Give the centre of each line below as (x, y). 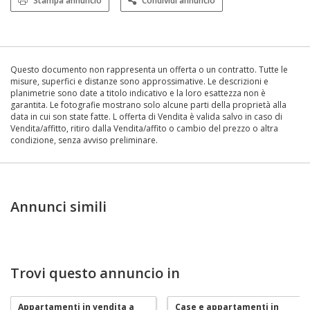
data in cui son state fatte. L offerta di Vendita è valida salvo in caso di (146, 116)
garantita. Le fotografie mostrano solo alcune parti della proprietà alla (148, 104)
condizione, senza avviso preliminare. (84, 140)
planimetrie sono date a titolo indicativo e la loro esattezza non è (138, 93)
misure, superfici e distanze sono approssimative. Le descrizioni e (139, 81)
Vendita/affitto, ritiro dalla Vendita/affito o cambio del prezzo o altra (144, 128)
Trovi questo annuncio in (95, 273)
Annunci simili (58, 206)
